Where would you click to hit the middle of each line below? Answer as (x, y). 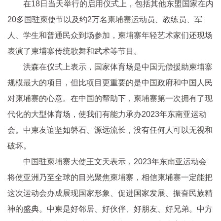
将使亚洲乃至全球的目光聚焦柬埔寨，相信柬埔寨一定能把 (110, 177)
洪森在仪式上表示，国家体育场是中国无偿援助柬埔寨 (118, 67)
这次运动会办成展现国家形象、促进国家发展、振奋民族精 (110, 193)
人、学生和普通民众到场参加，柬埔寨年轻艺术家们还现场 (110, 35)
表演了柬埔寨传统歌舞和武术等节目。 (74, 51)
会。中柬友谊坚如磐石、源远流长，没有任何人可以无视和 (110, 130)
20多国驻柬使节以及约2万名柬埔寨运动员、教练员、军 (105, 19)
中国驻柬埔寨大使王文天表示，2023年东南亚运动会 (115, 162)
